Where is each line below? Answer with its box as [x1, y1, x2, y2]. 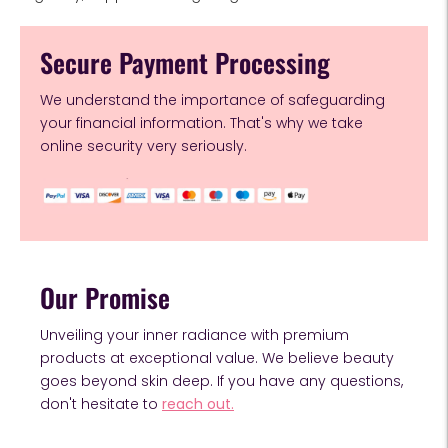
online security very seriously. [40, 136, 247, 157]
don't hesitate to [40, 394, 162, 415]
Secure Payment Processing [40, 43, 330, 83]
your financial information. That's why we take [40, 113, 363, 134]
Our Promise [40, 278, 170, 318]
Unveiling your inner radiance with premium [40, 325, 349, 346]
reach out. [162, 394, 234, 415]
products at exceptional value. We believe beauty [40, 348, 394, 369]
